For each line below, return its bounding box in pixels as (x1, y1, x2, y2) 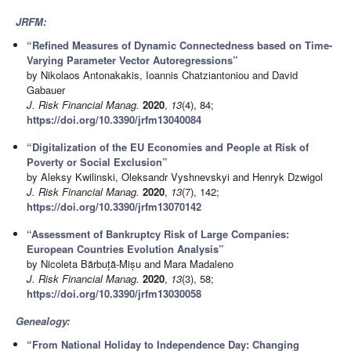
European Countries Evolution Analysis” (27, 241, 225, 257)
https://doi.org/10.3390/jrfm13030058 (27, 286, 202, 302)
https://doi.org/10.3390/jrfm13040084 (27, 111, 202, 127)
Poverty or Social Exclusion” (27, 154, 168, 169)
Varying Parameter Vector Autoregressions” (27, 52, 239, 67)
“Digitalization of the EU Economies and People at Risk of (27, 139, 309, 154)
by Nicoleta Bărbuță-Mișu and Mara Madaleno (27, 256, 234, 272)
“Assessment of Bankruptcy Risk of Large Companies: (27, 226, 290, 242)
